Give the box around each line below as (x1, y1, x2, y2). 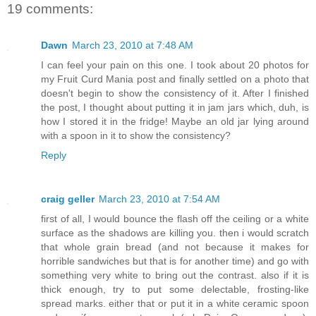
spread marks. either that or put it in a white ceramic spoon (41, 298, 309, 310)
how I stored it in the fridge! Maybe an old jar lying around (41, 116, 309, 128)
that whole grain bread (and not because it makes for (41, 241, 309, 253)
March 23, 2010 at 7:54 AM (99, 193, 220, 205)
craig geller (41, 193, 95, 205)
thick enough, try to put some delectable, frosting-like (41, 284, 309, 296)
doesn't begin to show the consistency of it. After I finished (41, 87, 309, 99)
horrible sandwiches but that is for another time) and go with (41, 255, 309, 267)
